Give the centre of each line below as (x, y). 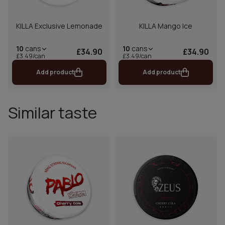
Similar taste (52, 112)
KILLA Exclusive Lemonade (59, 26)
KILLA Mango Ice (166, 26)
